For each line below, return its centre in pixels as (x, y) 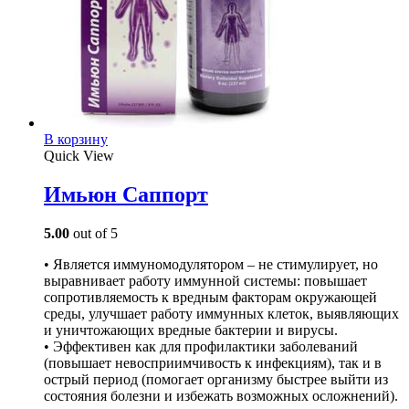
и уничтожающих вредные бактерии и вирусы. (191, 330)
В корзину (76, 140)
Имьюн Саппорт (126, 195)
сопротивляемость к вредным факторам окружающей (210, 298)
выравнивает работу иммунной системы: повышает (205, 281)
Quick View (79, 156)
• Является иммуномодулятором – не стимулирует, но (211, 265)
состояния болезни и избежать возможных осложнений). (221, 396)
